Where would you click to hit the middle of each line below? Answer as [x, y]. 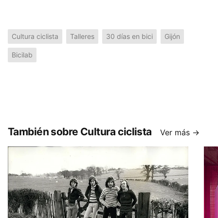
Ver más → [180, 133]
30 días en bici [129, 36]
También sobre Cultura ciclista [80, 132]
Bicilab [22, 55]
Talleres [82, 36]
